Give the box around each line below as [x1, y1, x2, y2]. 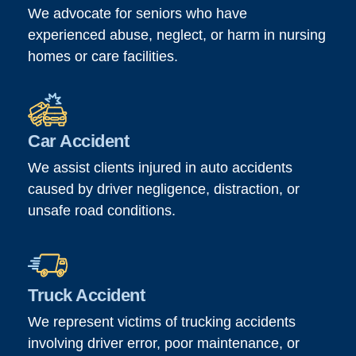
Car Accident [28, 131, 129, 152]
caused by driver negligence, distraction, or [28, 181, 300, 198]
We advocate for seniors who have [28, 6, 247, 22]
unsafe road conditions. [28, 203, 176, 219]
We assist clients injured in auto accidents [28, 160, 292, 176]
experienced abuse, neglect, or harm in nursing [28, 27, 326, 44]
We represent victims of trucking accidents [28, 314, 296, 331]
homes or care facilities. [28, 48, 178, 65]
